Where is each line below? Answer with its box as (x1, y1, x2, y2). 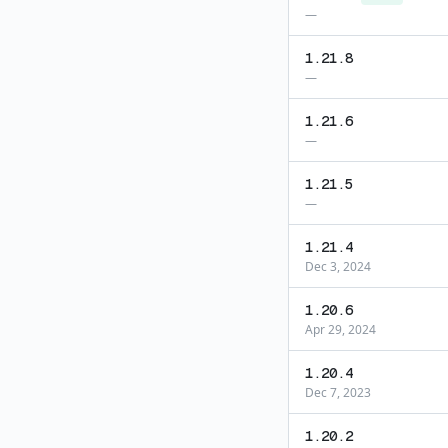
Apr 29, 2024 (305, 321, 376, 338)
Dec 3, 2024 (305, 258, 371, 275)
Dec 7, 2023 (305, 384, 371, 401)
